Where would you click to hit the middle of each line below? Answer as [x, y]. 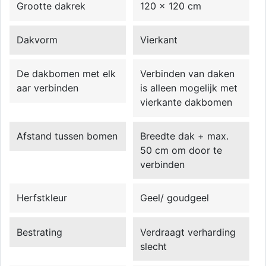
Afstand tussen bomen [67, 136]
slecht [154, 246]
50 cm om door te [181, 150]
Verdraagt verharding [188, 232]
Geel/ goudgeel [175, 198]
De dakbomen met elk [66, 74]
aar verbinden [48, 88]
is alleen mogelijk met [189, 88]
